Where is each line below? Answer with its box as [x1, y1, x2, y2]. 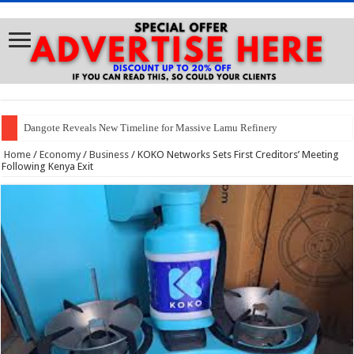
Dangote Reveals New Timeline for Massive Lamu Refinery [24, 121, 278, 134]
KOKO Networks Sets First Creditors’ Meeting [137, 148, 340, 160]
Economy [40, 148, 81, 160]
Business [89, 148, 130, 160]
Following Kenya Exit [2, 160, 94, 172]
